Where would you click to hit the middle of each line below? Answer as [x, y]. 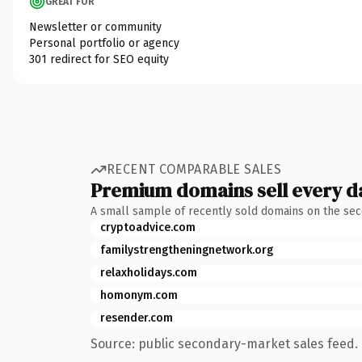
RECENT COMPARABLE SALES [194, 169]
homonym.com [139, 295]
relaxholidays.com [149, 272]
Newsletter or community [95, 27]
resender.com [137, 318]
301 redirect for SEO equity [99, 59]
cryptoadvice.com [148, 227]
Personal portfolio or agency [104, 43]
